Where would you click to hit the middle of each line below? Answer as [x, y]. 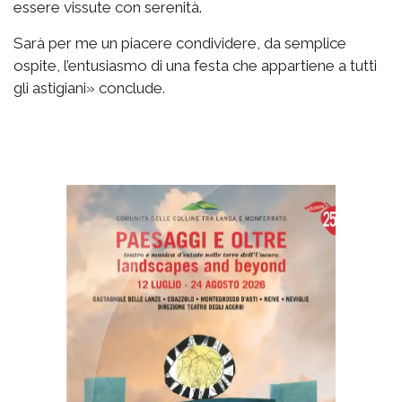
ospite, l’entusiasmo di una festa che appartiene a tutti [195, 66]
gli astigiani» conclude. [89, 88]
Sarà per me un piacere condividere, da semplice [180, 44]
